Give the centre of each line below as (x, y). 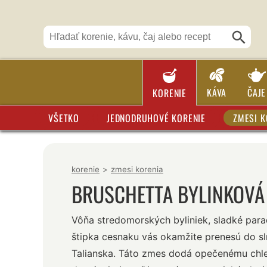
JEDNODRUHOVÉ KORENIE (156, 118)
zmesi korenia (137, 170)
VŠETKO (64, 118)
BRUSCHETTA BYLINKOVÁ (168, 194)
